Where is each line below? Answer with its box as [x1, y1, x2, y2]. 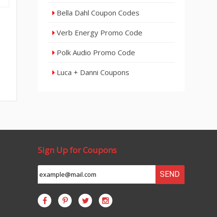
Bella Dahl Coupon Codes [55, 8, 140, 17]
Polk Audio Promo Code [55, 47, 136, 57]
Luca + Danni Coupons [55, 67, 130, 77]
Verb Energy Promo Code [55, 28, 143, 37]
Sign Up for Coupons [38, 144, 117, 155]
